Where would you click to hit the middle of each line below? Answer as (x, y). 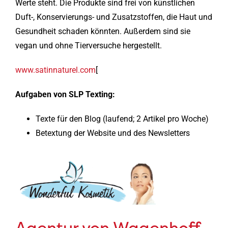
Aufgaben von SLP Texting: (65, 94)
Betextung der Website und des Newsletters (112, 133)
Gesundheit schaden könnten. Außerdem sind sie (103, 31)
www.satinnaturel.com (55, 70)
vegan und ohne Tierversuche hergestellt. (88, 45)
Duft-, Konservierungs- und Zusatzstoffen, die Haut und (113, 17)
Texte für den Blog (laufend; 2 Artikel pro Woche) (122, 119)
